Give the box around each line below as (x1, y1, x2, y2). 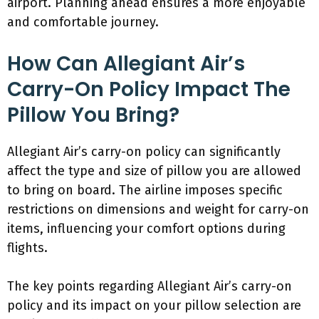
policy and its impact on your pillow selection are (7, 298, 301, 313)
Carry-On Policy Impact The (7, 75, 291, 103)
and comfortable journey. (7, 14, 159, 30)
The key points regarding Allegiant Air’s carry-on (7, 278, 292, 294)
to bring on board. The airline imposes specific (7, 182, 283, 198)
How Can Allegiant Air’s (7, 50, 245, 78)
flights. (7, 240, 48, 256)
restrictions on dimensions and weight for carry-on (7, 202, 309, 217)
